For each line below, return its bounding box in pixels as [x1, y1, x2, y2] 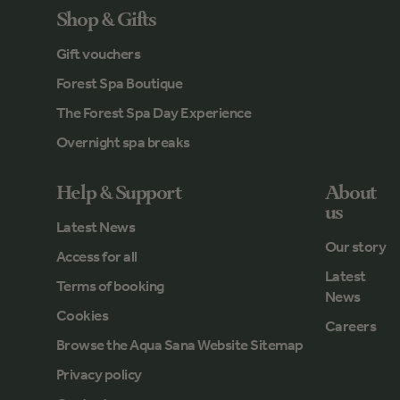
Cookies [55, 306, 109, 325]
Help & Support [55, 180, 181, 207]
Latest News [55, 218, 136, 237]
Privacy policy [55, 365, 142, 384]
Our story [324, 237, 387, 256]
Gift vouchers [55, 45, 141, 63]
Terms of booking [55, 277, 164, 296]
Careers [324, 317, 377, 336]
